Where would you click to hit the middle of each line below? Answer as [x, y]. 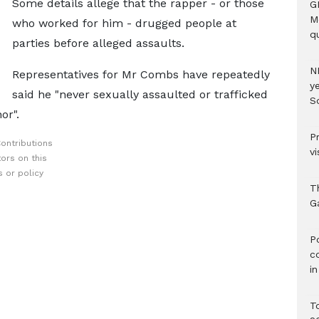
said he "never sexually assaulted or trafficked [140, 94]
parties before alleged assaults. [98, 43]
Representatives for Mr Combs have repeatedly [141, 74]
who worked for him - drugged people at [124, 23]
